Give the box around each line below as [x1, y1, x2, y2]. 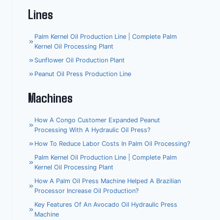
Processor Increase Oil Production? [34, 187, 138, 195]
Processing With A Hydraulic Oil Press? [34, 126, 150, 134]
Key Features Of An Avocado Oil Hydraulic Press [34, 201, 177, 209]
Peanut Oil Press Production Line [34, 70, 131, 78]
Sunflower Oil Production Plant [34, 56, 125, 64]
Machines [28, 89, 73, 106]
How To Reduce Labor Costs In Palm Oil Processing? [34, 140, 190, 148]
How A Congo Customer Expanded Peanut [34, 116, 160, 124]
